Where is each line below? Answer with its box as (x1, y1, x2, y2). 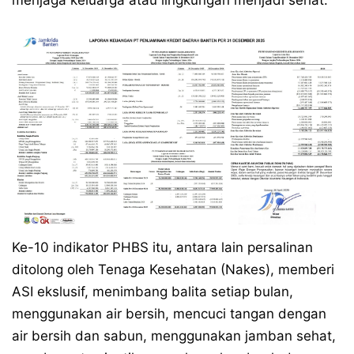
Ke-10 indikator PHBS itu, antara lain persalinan (12, 239, 313, 255)
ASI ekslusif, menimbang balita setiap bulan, (12, 283, 293, 299)
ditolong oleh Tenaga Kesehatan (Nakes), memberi (12, 261, 334, 277)
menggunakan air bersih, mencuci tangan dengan (12, 305, 326, 322)
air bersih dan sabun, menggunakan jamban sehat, (12, 327, 336, 344)
